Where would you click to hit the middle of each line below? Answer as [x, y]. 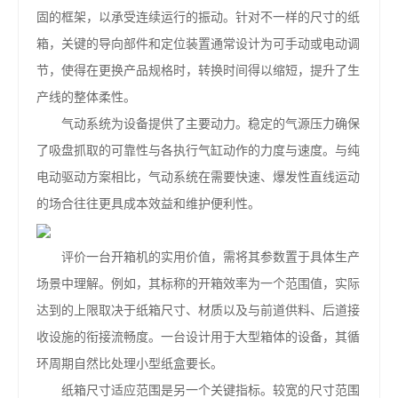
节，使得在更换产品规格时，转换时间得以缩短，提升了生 [198, 70]
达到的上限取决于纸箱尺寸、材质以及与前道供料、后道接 [198, 310]
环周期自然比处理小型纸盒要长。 [130, 363]
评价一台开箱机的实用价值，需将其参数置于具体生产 [198, 257]
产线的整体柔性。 [86, 97]
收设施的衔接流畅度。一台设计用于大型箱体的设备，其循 [198, 337]
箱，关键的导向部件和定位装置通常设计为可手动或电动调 [198, 44]
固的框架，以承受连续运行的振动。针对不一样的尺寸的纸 [198, 17]
